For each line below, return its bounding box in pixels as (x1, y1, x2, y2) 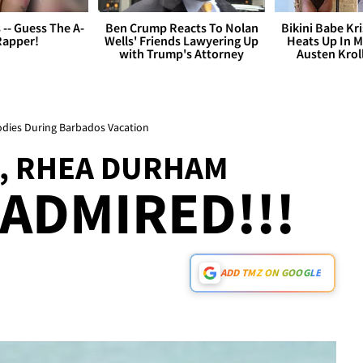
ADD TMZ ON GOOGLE (220, 266, 321, 280)
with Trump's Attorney (119, 45, 244, 62)
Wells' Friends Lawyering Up (105, 32, 258, 49)
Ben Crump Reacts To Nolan (105, 19, 258, 36)
